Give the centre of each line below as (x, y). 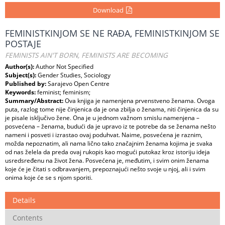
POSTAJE (23, 44)
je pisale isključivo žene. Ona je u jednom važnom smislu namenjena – (102, 118)
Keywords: (21, 92)
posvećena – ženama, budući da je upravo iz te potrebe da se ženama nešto (110, 126)
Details (24, 200)
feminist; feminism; (64, 92)
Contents (28, 218)
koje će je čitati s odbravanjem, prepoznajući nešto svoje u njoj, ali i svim (105, 169)
